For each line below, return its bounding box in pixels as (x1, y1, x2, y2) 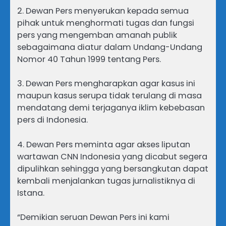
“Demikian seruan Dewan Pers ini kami (17, 211, 169, 223)
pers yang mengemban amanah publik (17, 29, 177, 41)
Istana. (17, 187, 44, 199)
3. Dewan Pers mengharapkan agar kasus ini (17, 78, 195, 90)
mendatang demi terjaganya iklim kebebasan (17, 102, 205, 114)
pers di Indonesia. (17, 114, 88, 126)
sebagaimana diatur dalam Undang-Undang (17, 41, 202, 53)
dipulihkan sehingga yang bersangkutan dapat (17, 162, 208, 175)
